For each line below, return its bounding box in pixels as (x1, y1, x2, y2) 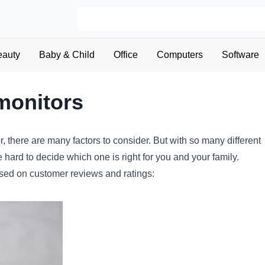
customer (27, 169, 68, 179)
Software (221, 50, 259, 60)
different (225, 135, 261, 146)
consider (111, 135, 148, 146)
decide (34, 152, 64, 162)
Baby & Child (38, 50, 95, 60)
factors (70, 135, 101, 146)
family (210, 152, 237, 162)
